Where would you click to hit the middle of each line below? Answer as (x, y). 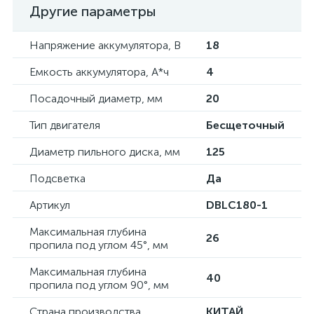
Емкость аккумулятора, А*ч (99, 72)
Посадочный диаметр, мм (96, 98)
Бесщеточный (245, 125)
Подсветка (57, 178)
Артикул (50, 205)
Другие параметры (93, 11)
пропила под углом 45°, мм (99, 245)
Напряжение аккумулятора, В (105, 45)
